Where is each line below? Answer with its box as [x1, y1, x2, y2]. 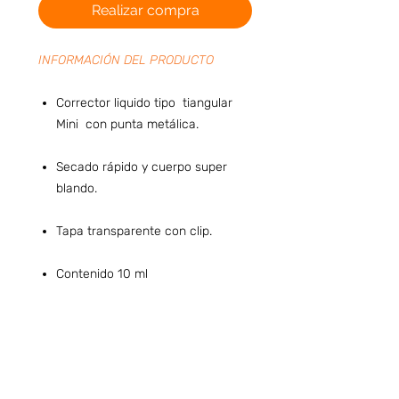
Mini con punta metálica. [56, 116, 199, 132]
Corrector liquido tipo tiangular [56, 94, 232, 110]
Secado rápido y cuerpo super [56, 159, 227, 175]
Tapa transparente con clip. [56, 223, 212, 239]
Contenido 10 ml [56, 265, 148, 281]
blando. [56, 180, 97, 196]
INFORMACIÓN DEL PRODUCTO [38, 52, 214, 68]
